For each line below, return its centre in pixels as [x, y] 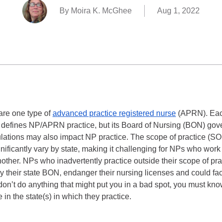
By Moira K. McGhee [96, 11]
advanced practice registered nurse [114, 113]
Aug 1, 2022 [178, 11]
